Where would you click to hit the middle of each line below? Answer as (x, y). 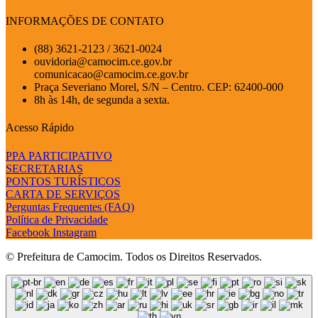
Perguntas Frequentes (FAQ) (70, 207)
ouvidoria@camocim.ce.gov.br (103, 62)
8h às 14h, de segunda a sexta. (102, 100)
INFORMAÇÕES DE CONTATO (85, 21)
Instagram (75, 232)
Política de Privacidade (57, 219)
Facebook (28, 232)
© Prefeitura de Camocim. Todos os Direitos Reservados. (134, 256)
